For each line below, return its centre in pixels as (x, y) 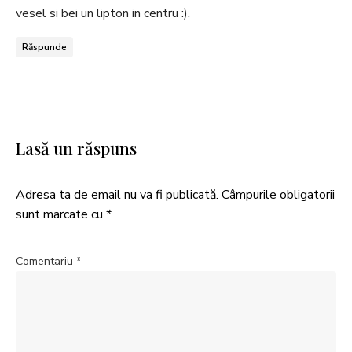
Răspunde (44, 47)
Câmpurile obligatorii (278, 194)
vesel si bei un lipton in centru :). (103, 13)
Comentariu (46, 261)
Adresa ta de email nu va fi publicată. (117, 194)
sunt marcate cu (61, 214)
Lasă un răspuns (76, 147)
